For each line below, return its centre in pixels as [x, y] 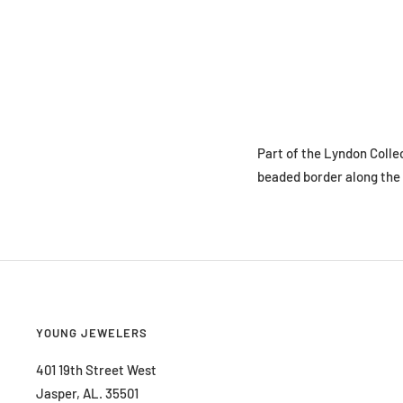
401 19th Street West [96, 369]
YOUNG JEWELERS [92, 332]
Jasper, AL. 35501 [87, 393]
